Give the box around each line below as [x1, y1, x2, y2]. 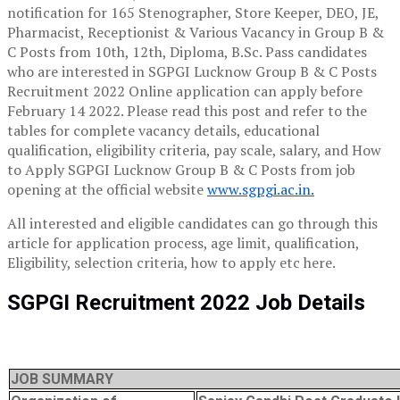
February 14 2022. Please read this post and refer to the [7, 101, 367, 121]
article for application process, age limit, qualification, [7, 233, 359, 254]
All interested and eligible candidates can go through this [7, 213, 378, 234]
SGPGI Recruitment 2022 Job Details [7, 290, 365, 316]
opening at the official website [7, 179, 207, 200]
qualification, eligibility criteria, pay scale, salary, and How [7, 140, 381, 161]
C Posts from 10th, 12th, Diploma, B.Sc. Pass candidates [7, 42, 367, 62]
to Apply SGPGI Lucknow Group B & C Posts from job [7, 160, 355, 180]
